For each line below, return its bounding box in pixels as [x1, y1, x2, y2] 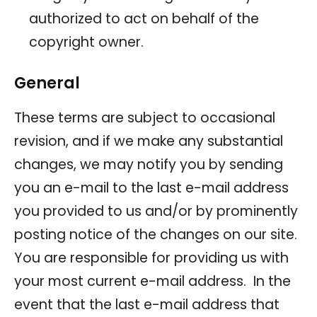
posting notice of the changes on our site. [14, 224, 301, 244]
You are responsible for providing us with [14, 248, 289, 267]
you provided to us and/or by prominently [14, 201, 298, 221]
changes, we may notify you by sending [14, 154, 283, 174]
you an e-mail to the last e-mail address [14, 178, 289, 197]
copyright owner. [29, 32, 144, 52]
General [14, 71, 80, 94]
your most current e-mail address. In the [14, 271, 291, 291]
